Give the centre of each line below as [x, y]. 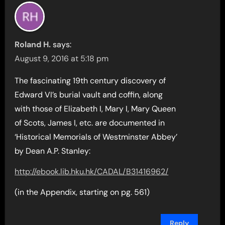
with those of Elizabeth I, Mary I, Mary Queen [95, 108]
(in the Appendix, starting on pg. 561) [82, 192]
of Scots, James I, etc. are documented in [90, 123]
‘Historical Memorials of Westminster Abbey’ [96, 137]
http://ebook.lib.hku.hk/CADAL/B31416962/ [92, 171]
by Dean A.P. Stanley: [53, 151]
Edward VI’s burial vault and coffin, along [89, 94]
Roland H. [33, 44]
